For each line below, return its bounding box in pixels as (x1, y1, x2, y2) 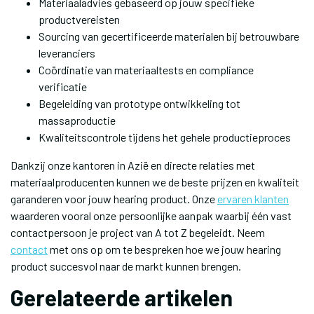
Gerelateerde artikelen (11, 284, 233, 310)
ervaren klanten (217, 192, 289, 205)
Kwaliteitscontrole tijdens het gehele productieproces (39, 130, 291, 144)
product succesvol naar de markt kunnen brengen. (11, 259, 241, 273)
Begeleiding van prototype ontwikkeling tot (39, 97, 240, 110)
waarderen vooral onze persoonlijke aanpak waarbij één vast (11, 209, 292, 222)
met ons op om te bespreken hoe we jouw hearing (48, 243, 281, 256)
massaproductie (39, 114, 116, 127)
